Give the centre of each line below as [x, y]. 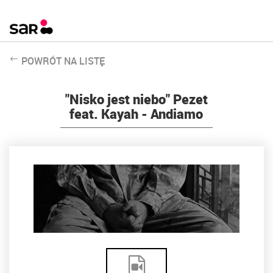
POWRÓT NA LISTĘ [63, 61]
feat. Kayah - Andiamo [136, 113]
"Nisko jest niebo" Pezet [136, 99]
